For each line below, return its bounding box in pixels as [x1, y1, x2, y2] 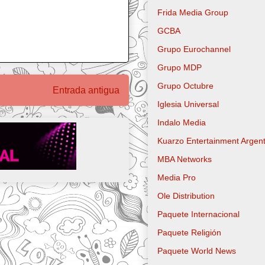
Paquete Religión [157, 228, 221, 238]
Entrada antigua [53, 85, 119, 96]
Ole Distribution [157, 191, 215, 201]
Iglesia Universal [157, 99, 219, 109]
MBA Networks [157, 154, 212, 164]
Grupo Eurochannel [157, 44, 231, 54]
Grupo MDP [157, 63, 202, 73]
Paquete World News [157, 246, 236, 256]
